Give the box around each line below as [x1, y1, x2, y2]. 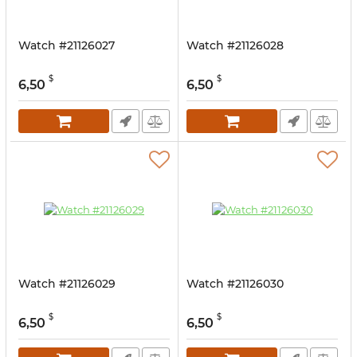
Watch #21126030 [186, 277, 284, 291]
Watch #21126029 [18, 277, 116, 291]
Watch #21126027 [18, 38, 115, 53]
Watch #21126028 [186, 38, 284, 53]
